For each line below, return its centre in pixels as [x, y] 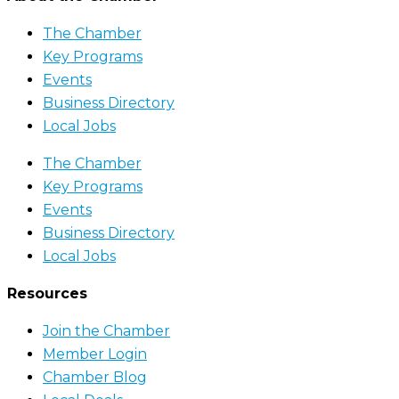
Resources [47, 294]
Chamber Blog [95, 378]
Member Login [95, 354]
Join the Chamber [106, 331]
